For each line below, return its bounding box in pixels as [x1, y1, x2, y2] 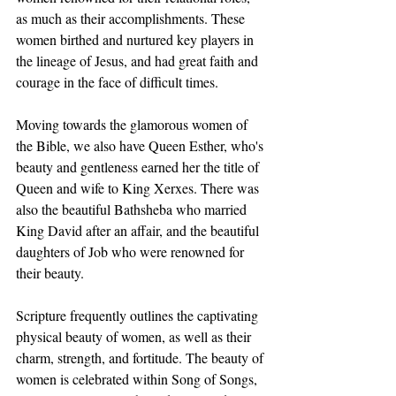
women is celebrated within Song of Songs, [16, 369, 261, 388]
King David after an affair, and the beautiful [16, 221, 263, 240]
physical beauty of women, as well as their [16, 327, 255, 346]
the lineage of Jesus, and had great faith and [16, 51, 262, 70]
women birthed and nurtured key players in [16, 30, 257, 49]
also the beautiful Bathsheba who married [16, 200, 250, 218]
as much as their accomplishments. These [16, 9, 248, 27]
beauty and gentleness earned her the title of [16, 157, 263, 176]
